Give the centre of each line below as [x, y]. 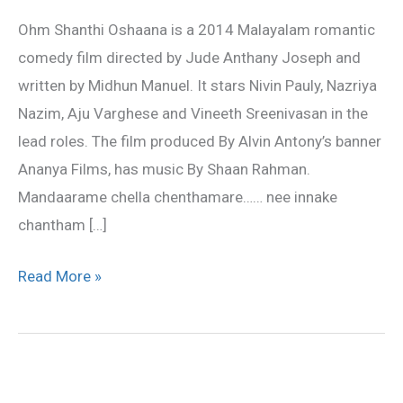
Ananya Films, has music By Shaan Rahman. [164, 170]
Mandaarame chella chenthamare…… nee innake [178, 197]
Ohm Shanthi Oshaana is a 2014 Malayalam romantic [197, 30]
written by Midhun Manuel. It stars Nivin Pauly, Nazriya [197, 86]
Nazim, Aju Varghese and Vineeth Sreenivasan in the [193, 114]
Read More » [60, 276]
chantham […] [63, 225]
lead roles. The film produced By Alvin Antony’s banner [200, 142]
